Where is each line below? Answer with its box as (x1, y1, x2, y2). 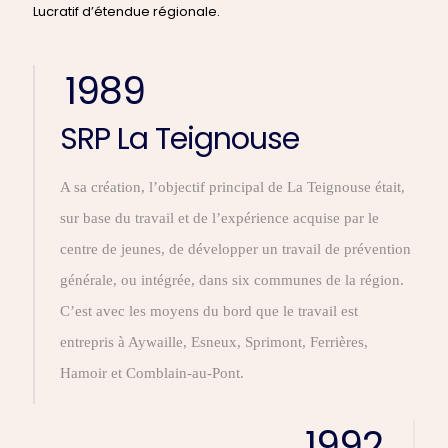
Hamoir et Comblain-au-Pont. (60, 365, 244, 381)
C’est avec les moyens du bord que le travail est (60, 303, 358, 319)
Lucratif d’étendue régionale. (33, 2, 220, 21)
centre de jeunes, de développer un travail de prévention (60, 241, 411, 257)
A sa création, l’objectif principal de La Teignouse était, (60, 179, 405, 195)
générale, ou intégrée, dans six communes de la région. (60, 272, 404, 288)
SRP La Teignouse (60, 118, 299, 160)
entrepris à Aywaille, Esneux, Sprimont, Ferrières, (60, 334, 368, 350)
